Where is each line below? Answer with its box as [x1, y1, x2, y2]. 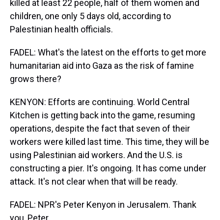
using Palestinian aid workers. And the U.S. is [10, 150, 183, 160]
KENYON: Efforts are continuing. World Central [10, 97, 190, 107]
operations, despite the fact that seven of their [10, 123, 190, 134]
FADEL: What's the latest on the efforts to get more [10, 47, 206, 57]
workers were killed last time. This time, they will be [10, 137, 209, 147]
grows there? [10, 74, 61, 84]
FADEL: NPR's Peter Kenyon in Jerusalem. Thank [10, 199, 196, 210]
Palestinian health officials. [10, 24, 113, 34]
